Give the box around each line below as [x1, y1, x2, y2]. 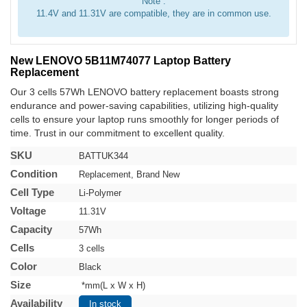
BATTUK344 [79, 151, 128, 161]
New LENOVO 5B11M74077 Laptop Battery [10, 55, 231, 66]
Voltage [10, 205, 46, 217]
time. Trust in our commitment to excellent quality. [10, 127, 225, 138]
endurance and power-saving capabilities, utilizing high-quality [10, 100, 278, 111]
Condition [10, 168, 58, 180]
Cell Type [10, 186, 54, 198]
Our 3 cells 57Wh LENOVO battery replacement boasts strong [10, 86, 279, 97]
